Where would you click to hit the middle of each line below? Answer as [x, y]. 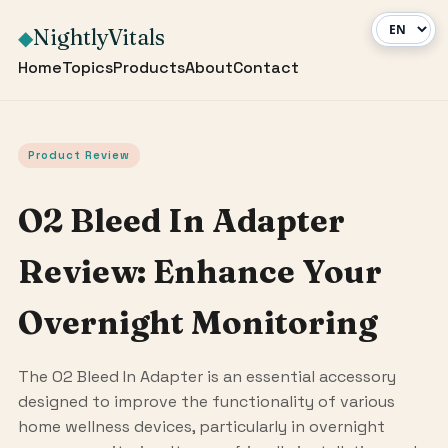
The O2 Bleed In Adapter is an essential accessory [206, 376]
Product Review [78, 155]
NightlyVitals [98, 37]
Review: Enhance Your [199, 271]
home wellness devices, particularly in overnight [201, 426]
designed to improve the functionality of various [206, 401]
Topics [87, 67]
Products [148, 67]
